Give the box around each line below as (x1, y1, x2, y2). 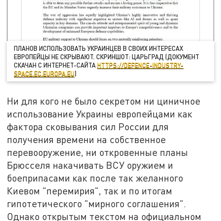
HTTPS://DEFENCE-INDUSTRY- (97, 61, 184, 70)
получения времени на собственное (7, 134, 166, 146)
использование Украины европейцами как (7, 108, 193, 120)
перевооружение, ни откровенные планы (7, 147, 188, 158)
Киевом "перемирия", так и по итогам (7, 185, 173, 197)
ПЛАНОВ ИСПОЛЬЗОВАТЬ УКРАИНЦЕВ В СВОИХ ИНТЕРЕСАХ (14, 44, 184, 53)
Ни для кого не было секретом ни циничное (7, 95, 201, 107)
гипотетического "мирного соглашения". (7, 198, 186, 210)
